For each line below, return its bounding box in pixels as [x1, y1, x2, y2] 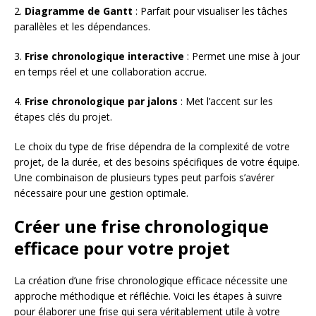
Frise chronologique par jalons [25, 94, 178, 108]
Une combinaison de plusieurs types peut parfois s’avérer [14, 170, 274, 184]
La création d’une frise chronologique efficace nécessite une [14, 273, 288, 287]
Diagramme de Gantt [25, 4, 133, 18]
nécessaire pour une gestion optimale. [14, 186, 188, 200]
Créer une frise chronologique [14, 214, 269, 238]
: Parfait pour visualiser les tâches [133, 4, 288, 18]
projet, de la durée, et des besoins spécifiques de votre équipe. [14, 154, 300, 169]
